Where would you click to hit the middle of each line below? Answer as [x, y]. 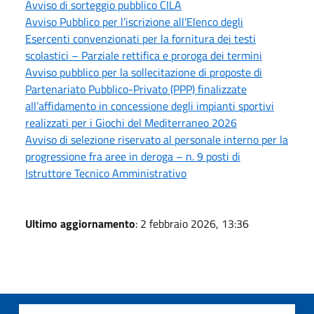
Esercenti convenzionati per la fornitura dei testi [141, 38]
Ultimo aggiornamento [80, 223]
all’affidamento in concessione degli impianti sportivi [150, 105]
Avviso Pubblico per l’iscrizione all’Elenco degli [134, 21]
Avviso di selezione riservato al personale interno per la [157, 139]
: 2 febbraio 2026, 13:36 [192, 223]
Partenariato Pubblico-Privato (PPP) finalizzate [136, 89]
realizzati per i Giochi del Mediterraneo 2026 [131, 122]
